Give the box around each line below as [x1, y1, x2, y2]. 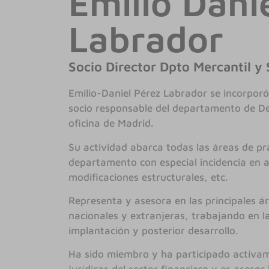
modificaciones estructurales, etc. [68, 171, 228, 183]
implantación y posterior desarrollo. [68, 224, 238, 237]
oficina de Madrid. [68, 117, 154, 130]
